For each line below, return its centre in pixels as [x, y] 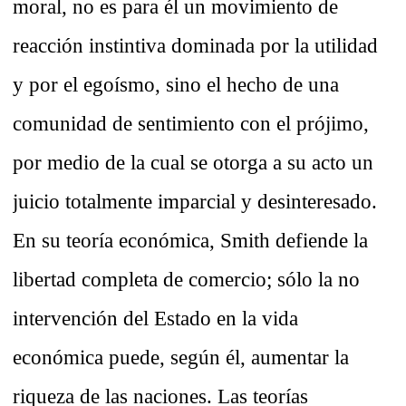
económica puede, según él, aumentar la [181, 358]
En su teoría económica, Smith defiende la [190, 241]
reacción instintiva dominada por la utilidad [195, 46]
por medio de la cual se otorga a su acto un [193, 163]
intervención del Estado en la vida [155, 319]
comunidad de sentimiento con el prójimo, [191, 124]
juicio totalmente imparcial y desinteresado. [195, 202]
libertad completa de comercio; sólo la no [186, 280]
